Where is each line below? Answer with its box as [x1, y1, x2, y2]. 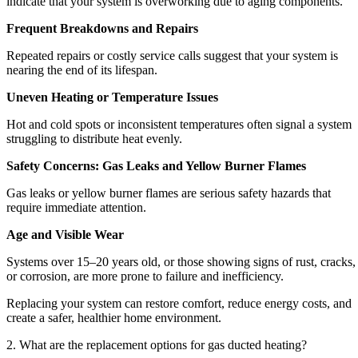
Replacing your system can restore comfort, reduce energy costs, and [6, 296, 352, 310]
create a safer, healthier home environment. [6, 310, 221, 324]
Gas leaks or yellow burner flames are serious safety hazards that [6, 185, 331, 200]
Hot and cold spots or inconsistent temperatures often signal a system [6, 117, 352, 131]
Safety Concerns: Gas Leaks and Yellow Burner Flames [6, 158, 306, 173]
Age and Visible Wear [6, 227, 124, 241]
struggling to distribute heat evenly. [6, 131, 182, 145]
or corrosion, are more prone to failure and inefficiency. [6, 268, 284, 283]
